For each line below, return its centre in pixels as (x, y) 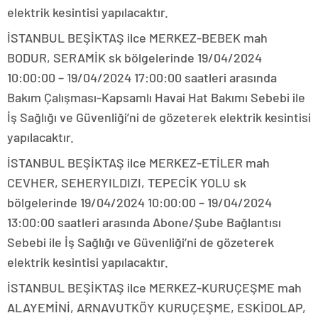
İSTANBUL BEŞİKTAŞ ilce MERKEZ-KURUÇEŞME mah (154, 288)
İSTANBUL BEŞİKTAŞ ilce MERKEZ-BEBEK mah (137, 38)
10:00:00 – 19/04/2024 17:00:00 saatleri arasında (142, 78)
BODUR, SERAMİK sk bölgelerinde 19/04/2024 (135, 58)
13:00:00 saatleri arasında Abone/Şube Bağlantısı (144, 223)
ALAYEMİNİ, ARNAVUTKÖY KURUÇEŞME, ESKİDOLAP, (157, 308)
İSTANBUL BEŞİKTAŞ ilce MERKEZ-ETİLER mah (138, 163)
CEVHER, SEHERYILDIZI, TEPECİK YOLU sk (127, 183)
